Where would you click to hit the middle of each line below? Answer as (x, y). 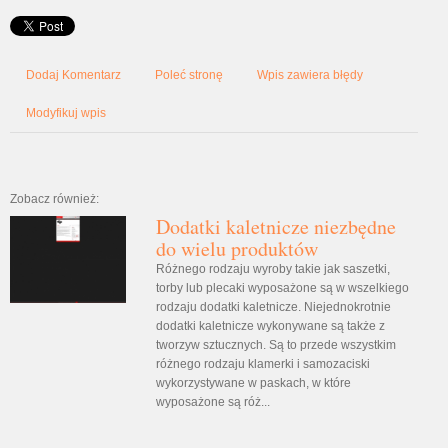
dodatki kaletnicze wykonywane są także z (270, 325)
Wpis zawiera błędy (310, 74)
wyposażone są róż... (212, 401)
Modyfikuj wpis (66, 112)
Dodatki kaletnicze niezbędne (275, 226)
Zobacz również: (54, 198)
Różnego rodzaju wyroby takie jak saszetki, (272, 268)
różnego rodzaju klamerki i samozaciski (262, 363)
